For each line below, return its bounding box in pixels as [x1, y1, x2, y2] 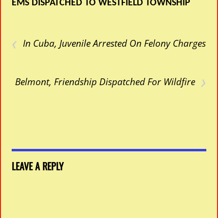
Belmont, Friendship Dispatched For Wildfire [15, 75, 195, 89]
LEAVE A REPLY [12, 159, 64, 174]
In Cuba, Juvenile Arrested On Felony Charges [23, 36, 206, 50]
